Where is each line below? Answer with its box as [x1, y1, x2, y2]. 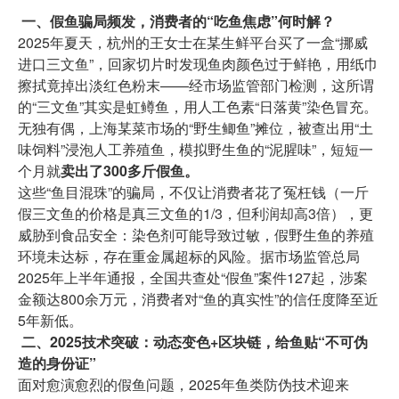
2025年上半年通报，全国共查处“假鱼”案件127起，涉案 [18, 267, 368, 289]
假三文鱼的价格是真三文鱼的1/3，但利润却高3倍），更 [18, 203, 373, 224]
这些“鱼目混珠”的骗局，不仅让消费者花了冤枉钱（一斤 [18, 182, 369, 203]
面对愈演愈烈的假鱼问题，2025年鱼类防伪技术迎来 [18, 374, 349, 395]
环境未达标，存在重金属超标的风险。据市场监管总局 [18, 246, 360, 267]
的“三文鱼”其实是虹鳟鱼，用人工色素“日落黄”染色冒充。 [18, 96, 378, 118]
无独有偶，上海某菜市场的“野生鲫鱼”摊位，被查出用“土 [18, 118, 373, 139]
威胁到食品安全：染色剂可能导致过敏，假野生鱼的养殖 [18, 224, 374, 246]
